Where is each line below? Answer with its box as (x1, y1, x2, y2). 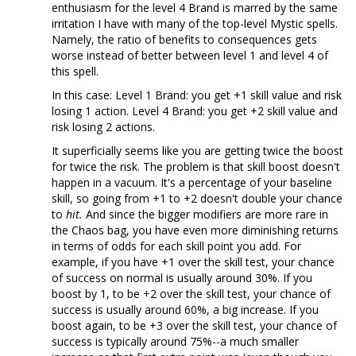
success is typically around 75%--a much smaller (52, 334, 299, 350)
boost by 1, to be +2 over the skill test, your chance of (52, 286, 331, 302)
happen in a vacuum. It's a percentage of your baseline (52, 175, 332, 191)
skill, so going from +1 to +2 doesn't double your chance (52, 191, 342, 207)
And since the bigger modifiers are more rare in (83, 207, 328, 222)
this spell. (52, 64, 99, 79)
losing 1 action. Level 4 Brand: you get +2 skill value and (52, 103, 338, 119)
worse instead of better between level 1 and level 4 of (52, 48, 328, 64)
